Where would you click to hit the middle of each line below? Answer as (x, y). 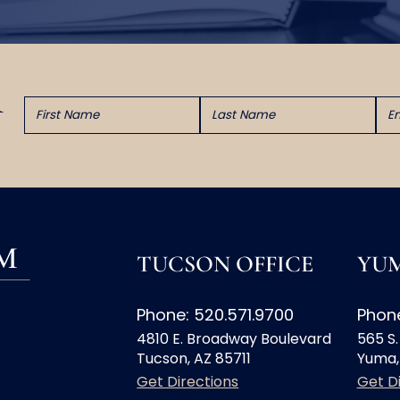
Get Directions (188, 382)
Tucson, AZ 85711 (194, 359)
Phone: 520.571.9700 (216, 315)
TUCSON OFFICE (225, 264)
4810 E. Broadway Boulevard (234, 339)
